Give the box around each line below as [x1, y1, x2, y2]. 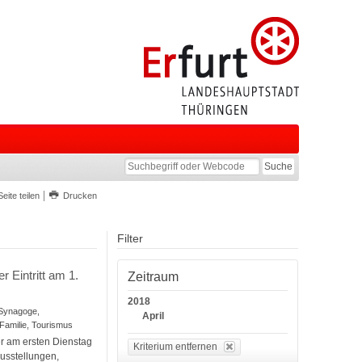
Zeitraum [128, 270, 179, 284]
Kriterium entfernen [133, 341, 218, 353]
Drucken [63, 190, 98, 200]
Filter [117, 233, 144, 246]
